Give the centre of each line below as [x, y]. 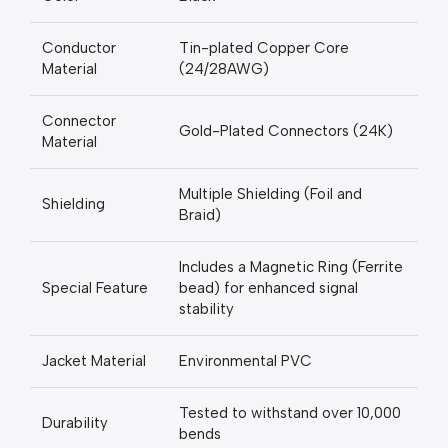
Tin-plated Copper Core [264, 48]
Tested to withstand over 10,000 [290, 413]
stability [206, 309]
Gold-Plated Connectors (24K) [286, 131]
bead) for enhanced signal [268, 288]
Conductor [79, 48]
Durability [75, 423]
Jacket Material [94, 361]
